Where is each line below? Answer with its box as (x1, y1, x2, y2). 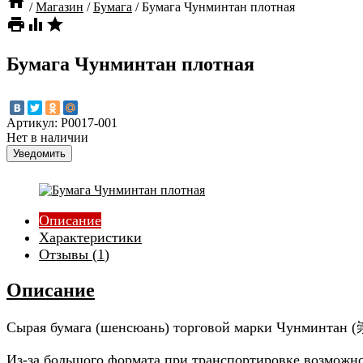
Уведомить (13, 147, 66, 160)
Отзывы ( (39, 246, 97, 263)
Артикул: (6, 116, 61, 130)
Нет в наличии (6, 130, 88, 145)
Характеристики (39, 229, 142, 246)
